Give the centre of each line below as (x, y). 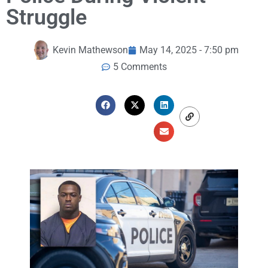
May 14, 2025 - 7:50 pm (189, 50)
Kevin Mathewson (90, 50)
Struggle (46, 18)
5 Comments (140, 67)
